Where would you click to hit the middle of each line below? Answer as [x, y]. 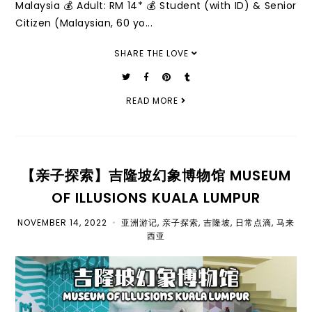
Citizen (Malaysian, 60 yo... [84, 23]
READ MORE [154, 100]
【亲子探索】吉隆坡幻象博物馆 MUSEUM [156, 175]
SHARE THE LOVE [153, 53]
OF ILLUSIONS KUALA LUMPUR [156, 197]
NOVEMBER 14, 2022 [62, 222]
